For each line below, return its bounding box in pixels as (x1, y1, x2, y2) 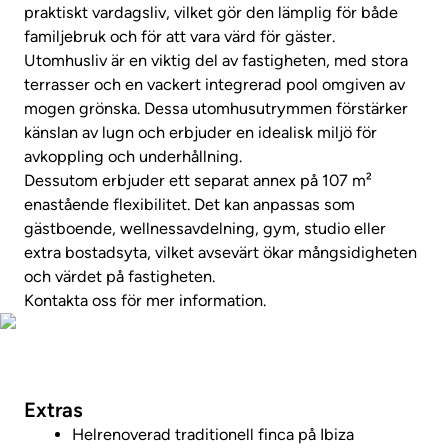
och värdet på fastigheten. (24, 267, 215, 287)
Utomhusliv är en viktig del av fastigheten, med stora (24, 51, 408, 71)
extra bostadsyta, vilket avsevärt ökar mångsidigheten (24, 243, 417, 263)
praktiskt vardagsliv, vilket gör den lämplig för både (24, 3, 398, 23)
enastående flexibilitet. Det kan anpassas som (24, 195, 355, 215)
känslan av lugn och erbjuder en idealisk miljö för (24, 123, 377, 143)
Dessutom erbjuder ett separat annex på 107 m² (24, 171, 372, 191)
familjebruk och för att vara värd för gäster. (24, 27, 335, 47)
